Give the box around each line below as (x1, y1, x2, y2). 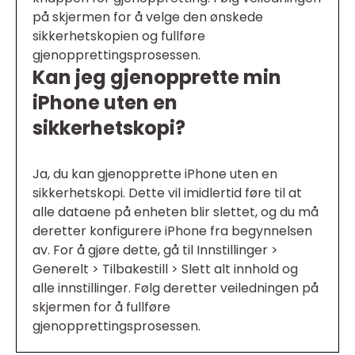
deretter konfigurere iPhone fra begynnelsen (32, 222, 312, 240)
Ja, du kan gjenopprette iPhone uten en (32, 165, 277, 183)
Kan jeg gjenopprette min (32, 64, 281, 90)
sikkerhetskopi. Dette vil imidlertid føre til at (32, 184, 302, 202)
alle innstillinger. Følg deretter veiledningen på (32, 279, 319, 297)
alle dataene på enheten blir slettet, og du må (32, 203, 319, 221)
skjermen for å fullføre (32, 298, 170, 316)
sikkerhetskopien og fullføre (32, 27, 205, 45)
